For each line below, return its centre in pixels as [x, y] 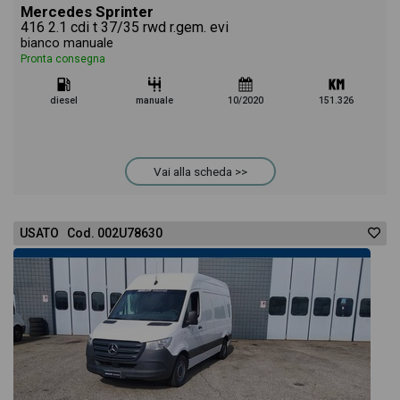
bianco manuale [67, 43]
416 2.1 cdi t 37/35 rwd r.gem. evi [125, 27]
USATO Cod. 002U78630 [91, 233]
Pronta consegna [63, 59]
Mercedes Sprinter [87, 12]
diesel [63, 100]
